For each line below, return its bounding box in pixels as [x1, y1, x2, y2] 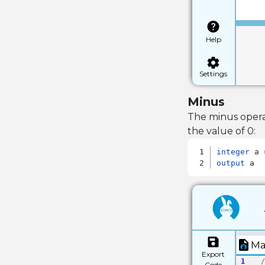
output [216, 159, 245, 167]
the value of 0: [187, 125, 256, 137]
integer [216, 147, 250, 156]
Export [202, 249, 225, 258]
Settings [199, 69, 228, 78]
